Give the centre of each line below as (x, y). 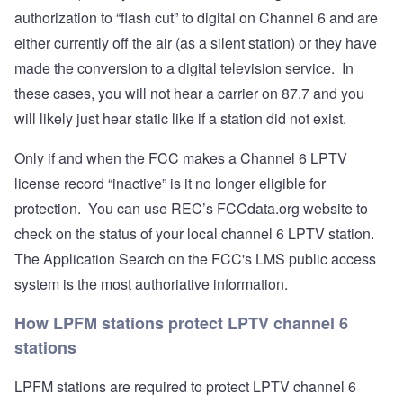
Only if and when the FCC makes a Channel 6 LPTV (181, 158)
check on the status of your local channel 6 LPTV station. (196, 234)
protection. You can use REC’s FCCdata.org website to (191, 209)
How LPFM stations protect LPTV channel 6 (181, 323)
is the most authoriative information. (174, 284)
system (37, 284)
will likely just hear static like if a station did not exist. (182, 119)
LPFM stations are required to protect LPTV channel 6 (185, 387)
